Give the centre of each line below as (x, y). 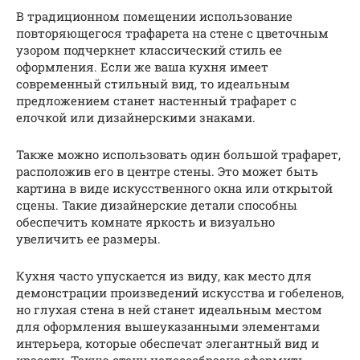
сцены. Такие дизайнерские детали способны (157, 205)
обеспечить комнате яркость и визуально (145, 221)
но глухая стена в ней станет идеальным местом (169, 309)
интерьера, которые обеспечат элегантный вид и (168, 343)
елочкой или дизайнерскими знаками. (136, 117)
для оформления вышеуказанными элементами (168, 326)
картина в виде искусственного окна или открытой (174, 188)
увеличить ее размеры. (88, 238)
